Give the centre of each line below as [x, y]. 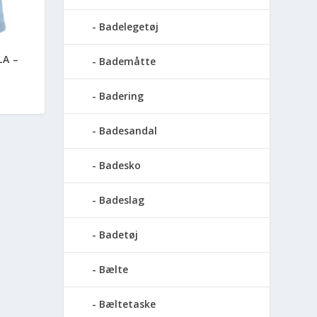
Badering [122, 96]
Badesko [120, 166]
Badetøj [119, 235]
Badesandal [128, 131]
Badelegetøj [129, 27]
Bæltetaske [128, 304]
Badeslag [122, 200]
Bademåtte [128, 62]
